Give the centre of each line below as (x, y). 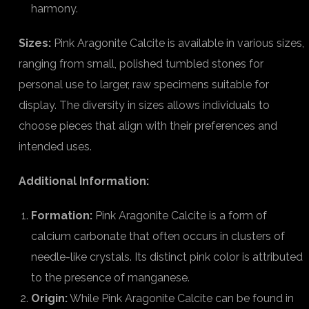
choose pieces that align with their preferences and (148, 126)
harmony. (54, 9)
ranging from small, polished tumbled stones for (141, 64)
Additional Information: (84, 181)
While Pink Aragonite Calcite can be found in (181, 298)
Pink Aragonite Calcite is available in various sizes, (178, 43)
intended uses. (55, 147)
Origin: (49, 298)
